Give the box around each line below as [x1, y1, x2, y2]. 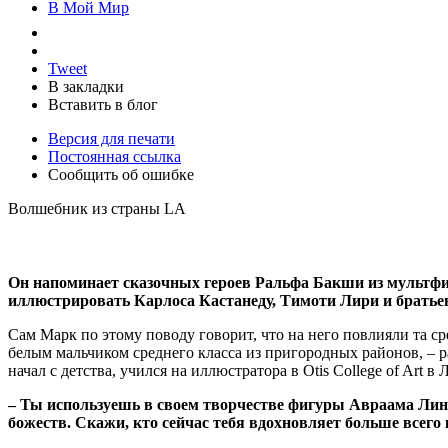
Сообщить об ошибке [48, 165, 194, 183]
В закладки [48, 77, 124, 95]
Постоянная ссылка [48, 147, 181, 165]
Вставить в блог [48, 95, 158, 113]
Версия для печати [48, 129, 175, 147]
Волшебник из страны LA [8, 199, 186, 217]
